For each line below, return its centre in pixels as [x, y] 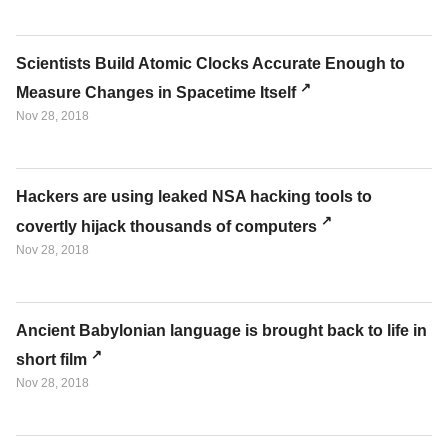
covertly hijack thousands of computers [166, 226]
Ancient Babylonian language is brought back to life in [221, 330]
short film [51, 359]
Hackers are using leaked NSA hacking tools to [194, 197]
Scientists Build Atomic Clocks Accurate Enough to [210, 63]
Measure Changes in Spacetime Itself [156, 93]
